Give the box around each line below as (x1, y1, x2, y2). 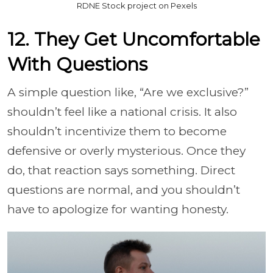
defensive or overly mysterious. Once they (7, 144, 246, 158)
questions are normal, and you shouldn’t (7, 183, 240, 197)
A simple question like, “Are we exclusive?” (7, 85, 249, 99)
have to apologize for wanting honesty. (7, 202, 229, 216)
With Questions (7, 53, 147, 76)
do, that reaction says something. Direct (7, 163, 235, 177)
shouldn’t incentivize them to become (7, 124, 227, 138)
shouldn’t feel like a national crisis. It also (7, 105, 237, 119)
